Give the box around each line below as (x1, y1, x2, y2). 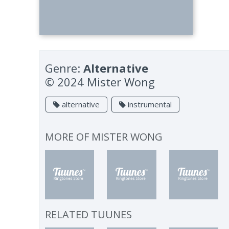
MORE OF (45, 130, 92, 144)
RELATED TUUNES (45, 207, 132, 221)
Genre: (45, 60, 84, 76)
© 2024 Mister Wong (45, 74, 155, 89)
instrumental (126, 99, 172, 109)
